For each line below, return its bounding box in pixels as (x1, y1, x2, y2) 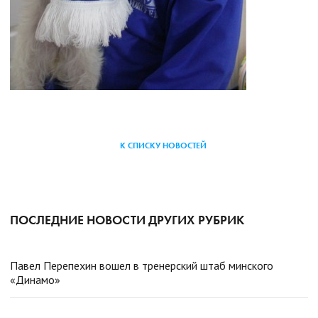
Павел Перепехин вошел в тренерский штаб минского (10, 258, 273, 273)
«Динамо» (10, 272, 60, 287)
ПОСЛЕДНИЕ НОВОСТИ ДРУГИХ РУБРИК (10, 211, 244, 228)
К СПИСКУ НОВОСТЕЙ (120, 139, 207, 151)
